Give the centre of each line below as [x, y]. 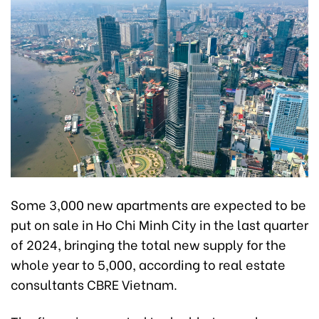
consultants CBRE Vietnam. [94, 283]
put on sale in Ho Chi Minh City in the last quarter [159, 224]
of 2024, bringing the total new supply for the [148, 244]
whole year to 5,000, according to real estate [148, 263]
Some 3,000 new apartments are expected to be [158, 204]
